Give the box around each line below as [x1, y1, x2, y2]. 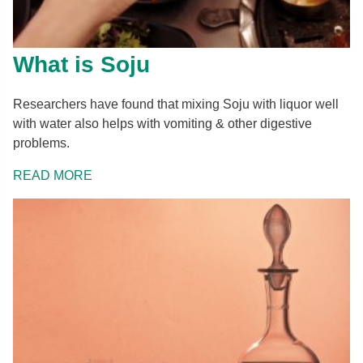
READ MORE [13, 168, 92, 182]
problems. [13, 135, 70, 150]
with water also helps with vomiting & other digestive [13, 116, 312, 130]
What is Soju [13, 51, 150, 77]
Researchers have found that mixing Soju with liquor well [13, 96, 339, 111]
